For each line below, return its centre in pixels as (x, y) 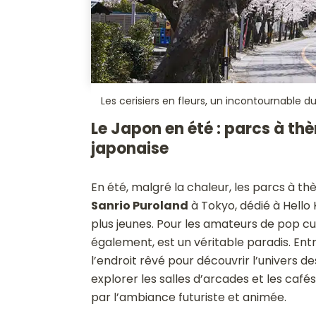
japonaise (129, 148)
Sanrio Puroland (139, 205)
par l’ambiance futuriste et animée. (188, 297)
